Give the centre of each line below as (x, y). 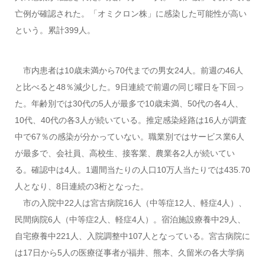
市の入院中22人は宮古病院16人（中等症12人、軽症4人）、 (130, 203)
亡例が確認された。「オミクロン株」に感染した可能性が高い (130, 14)
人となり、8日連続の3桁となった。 (81, 186)
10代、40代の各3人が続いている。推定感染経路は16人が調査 (130, 120)
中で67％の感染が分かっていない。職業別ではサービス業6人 (129, 137)
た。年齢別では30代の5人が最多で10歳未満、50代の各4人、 (129, 104)
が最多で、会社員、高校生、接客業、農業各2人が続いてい (125, 153)
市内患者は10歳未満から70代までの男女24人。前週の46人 (129, 70)
